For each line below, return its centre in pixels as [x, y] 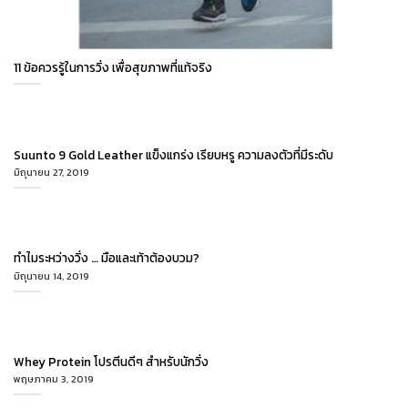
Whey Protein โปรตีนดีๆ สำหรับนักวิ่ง [111, 361]
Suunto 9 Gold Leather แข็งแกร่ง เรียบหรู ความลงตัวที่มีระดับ [173, 154]
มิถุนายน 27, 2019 [51, 173]
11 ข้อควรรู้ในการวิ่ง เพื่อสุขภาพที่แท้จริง [113, 68]
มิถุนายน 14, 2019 [51, 275]
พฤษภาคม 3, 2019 [54, 379]
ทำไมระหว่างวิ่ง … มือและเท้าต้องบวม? [107, 258]
